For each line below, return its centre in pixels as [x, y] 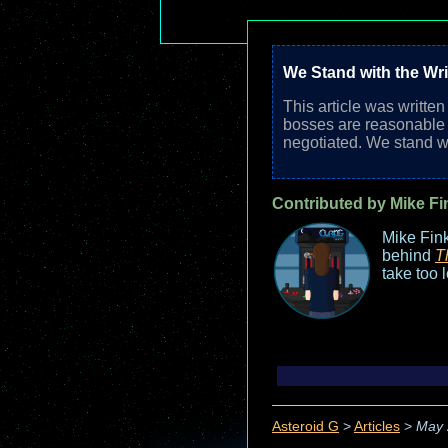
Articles [377, 427]
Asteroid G [305, 427]
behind [408, 255]
